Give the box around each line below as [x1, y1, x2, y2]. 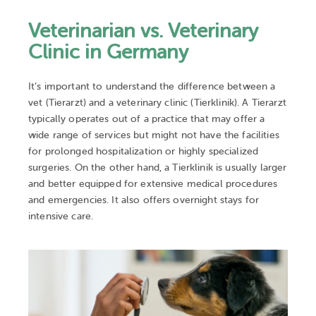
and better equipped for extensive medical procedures [28, 178, 278, 190]
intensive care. [28, 211, 94, 222]
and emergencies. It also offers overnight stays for [28, 195, 260, 206]
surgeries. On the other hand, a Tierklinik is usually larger [28, 162, 287, 174]
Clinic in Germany [28, 41, 188, 64]
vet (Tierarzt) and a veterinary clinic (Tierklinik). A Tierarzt [28, 97, 286, 109]
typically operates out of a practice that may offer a [28, 114, 265, 125]
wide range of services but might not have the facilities [28, 130, 279, 141]
